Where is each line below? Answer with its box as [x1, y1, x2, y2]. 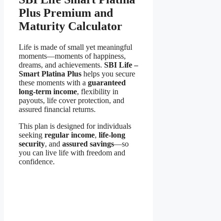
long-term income [19, 87, 77, 96]
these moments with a [19, 78, 88, 87]
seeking [19, 131, 44, 140]
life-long [99, 131, 125, 140]
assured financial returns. [19, 105, 96, 114]
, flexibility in [77, 87, 118, 96]
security [19, 140, 45, 148]
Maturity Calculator [19, 20, 122, 33]
